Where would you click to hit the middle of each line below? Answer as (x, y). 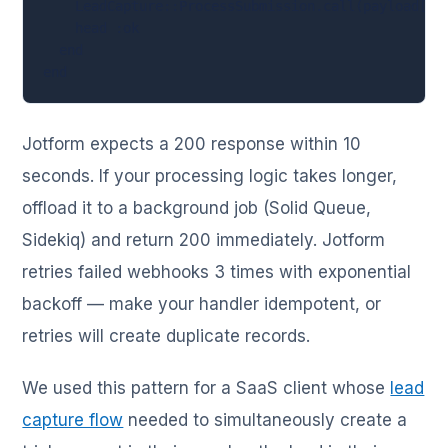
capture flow (73, 419)
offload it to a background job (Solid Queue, (197, 207)
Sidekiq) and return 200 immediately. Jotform (204, 239)
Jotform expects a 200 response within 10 (192, 143)
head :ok (91, 27)
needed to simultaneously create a (265, 419)
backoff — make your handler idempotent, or (202, 303)
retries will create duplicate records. (166, 335)
